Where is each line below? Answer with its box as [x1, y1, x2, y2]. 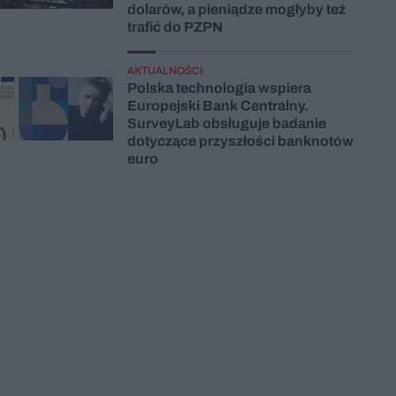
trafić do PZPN [127, 19, 223, 34]
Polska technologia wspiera [127, 80, 311, 95]
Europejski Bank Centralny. [127, 97, 308, 113]
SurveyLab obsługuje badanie [127, 115, 326, 131]
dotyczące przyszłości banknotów [127, 133, 354, 148]
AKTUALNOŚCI [127, 64, 202, 77]
